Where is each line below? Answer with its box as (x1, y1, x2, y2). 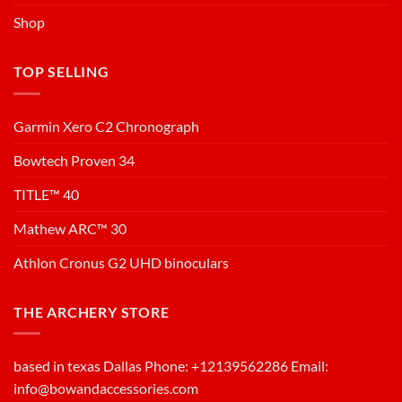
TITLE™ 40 (13, 185, 79, 203)
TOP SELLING (13, 63, 109, 81)
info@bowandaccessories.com (13, 380, 198, 398)
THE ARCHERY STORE (13, 302, 170, 320)
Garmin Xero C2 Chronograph (13, 117, 199, 135)
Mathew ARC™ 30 (13, 219, 127, 237)
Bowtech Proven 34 (13, 151, 135, 169)
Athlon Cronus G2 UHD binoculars (13, 253, 229, 271)
